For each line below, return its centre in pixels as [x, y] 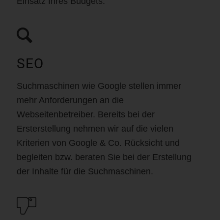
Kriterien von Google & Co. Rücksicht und [98, 143]
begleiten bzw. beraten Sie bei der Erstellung [104, 157]
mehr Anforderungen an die [70, 100]
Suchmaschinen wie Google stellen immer [99, 86]
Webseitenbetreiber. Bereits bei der [85, 114]
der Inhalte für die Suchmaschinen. [85, 171]
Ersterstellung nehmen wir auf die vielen [95, 128]
